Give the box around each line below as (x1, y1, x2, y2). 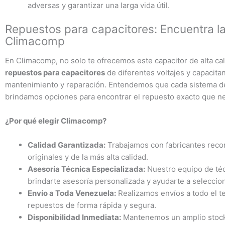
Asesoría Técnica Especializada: (28, 164, 145, 174)
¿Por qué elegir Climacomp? (5, 116, 106, 126)
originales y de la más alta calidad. (28, 152, 148, 162)
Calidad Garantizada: (28, 140, 105, 150)
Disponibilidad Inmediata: (28, 212, 121, 222)
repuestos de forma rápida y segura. (28, 200, 156, 210)
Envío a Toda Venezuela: (28, 188, 116, 198)
